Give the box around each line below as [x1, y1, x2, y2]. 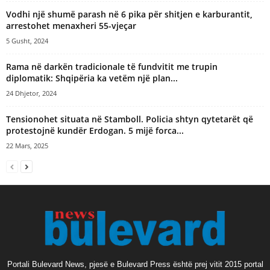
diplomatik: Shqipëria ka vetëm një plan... [6, 72, 178, 84]
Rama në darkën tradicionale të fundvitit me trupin [6, 61, 218, 73]
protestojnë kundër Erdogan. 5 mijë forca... [6, 125, 184, 137]
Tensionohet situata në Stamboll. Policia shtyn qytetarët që [6, 113, 253, 125]
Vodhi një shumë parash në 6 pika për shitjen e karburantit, [6, 8, 253, 20]
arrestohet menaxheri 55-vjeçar [6, 20, 136, 32]
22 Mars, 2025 [6, 141, 48, 151]
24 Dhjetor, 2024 [6, 89, 57, 98]
